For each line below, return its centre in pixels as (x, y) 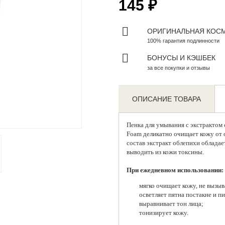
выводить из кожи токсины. (165, 152)
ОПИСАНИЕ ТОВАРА (167, 99)
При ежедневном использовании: (175, 170)
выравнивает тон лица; (171, 204)
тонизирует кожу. (163, 213)
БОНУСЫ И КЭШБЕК (181, 58)
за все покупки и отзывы (178, 68)
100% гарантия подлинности (183, 41)
